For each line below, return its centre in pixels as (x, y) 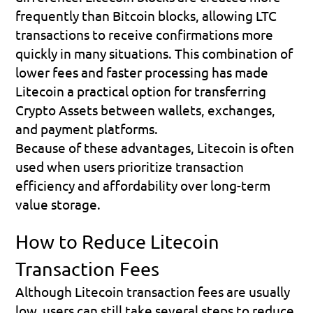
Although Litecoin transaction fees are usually (153, 291)
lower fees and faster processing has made (142, 72)
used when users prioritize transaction (130, 166)
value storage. (58, 204)
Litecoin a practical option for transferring (141, 90)
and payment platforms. (87, 128)
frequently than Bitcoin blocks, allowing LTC (146, 15)
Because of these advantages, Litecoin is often (155, 147)
